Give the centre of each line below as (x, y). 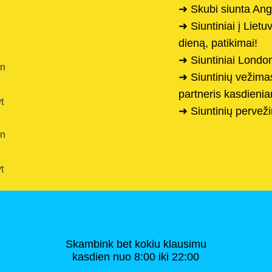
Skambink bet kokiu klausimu (136, 244)
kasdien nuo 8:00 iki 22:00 (136, 257)
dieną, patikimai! (218, 43)
